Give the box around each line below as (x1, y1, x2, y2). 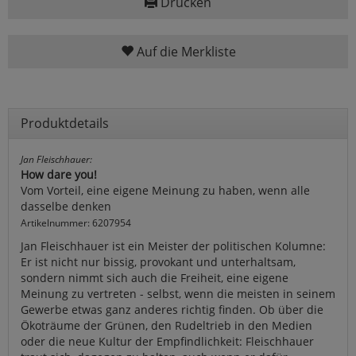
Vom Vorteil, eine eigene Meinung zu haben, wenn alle (21, 182, 310, 198)
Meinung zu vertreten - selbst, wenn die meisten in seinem (21, 285, 335, 301)
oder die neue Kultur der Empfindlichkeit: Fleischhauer (21, 333, 314, 349)
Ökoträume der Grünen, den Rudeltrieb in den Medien (21, 317, 312, 333)
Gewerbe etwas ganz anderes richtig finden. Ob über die (21, 301, 323, 317)
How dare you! (21, 166, 97, 182)
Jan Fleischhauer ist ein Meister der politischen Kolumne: (21, 238, 326, 253)
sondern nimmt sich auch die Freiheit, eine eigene (21, 269, 288, 285)
